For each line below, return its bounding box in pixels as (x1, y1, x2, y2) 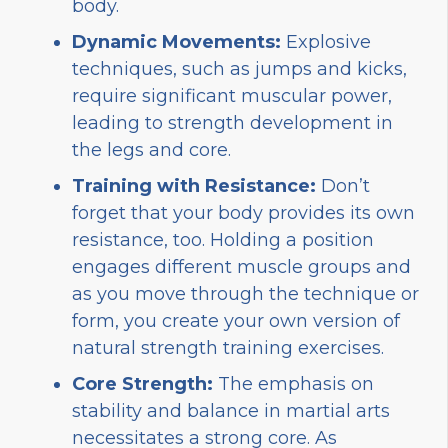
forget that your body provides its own (72, 201, 415, 224)
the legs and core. (72, 138, 231, 161)
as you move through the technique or (72, 282, 419, 305)
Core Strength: (72, 372, 213, 395)
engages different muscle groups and (72, 255, 411, 278)
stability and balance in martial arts (72, 399, 390, 422)
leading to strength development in (72, 111, 393, 134)
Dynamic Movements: (72, 30, 281, 53)
